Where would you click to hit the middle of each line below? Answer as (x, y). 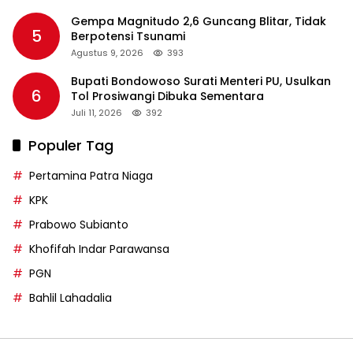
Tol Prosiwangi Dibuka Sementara (167, 96)
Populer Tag (71, 145)
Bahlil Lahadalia (71, 297)
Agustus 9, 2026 (107, 52)
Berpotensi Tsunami (128, 36)
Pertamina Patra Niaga (91, 175)
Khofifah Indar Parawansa (99, 249)
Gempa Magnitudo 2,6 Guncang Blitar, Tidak (199, 21)
